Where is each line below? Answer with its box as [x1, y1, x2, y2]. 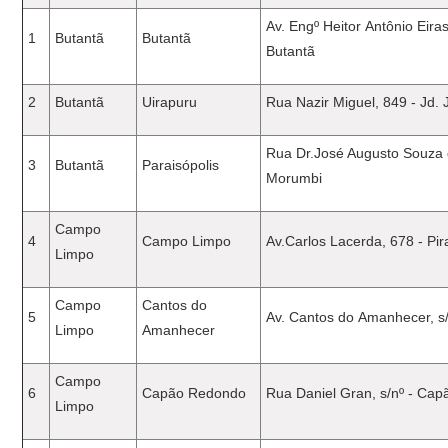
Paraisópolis [142, 157, 220, 173]
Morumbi [266, 170, 323, 186]
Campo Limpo [142, 233, 232, 249]
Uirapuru [142, 94, 198, 110]
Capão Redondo [142, 385, 247, 401]
